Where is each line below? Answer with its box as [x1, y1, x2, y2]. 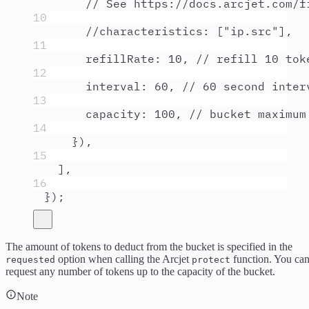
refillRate [86, 52, 154, 66]
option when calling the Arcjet [55, 253, 192, 266]
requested [6, 255, 55, 266]
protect [192, 255, 230, 266]
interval [86, 79, 141, 94]
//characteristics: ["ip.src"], [86, 24, 292, 39]
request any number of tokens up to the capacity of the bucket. [6, 266, 275, 278]
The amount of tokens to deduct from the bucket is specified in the [6, 241, 292, 253]
